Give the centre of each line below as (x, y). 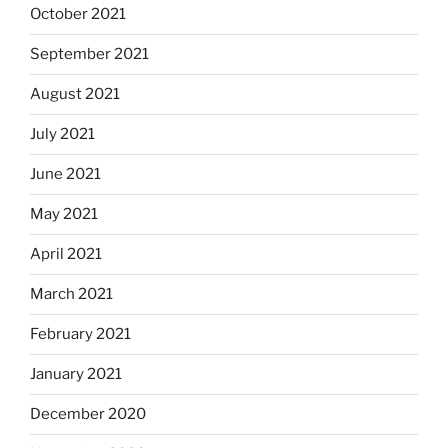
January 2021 (76, 374)
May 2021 (64, 214)
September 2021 (89, 54)
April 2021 (66, 254)
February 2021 (80, 334)
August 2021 (75, 94)
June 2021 (65, 174)
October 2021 (78, 14)
